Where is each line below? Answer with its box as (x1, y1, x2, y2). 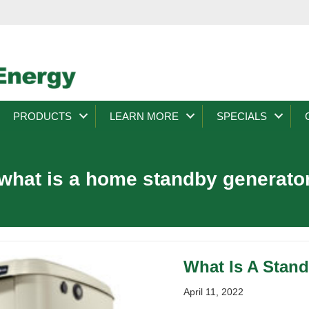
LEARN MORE (110, 110, 179, 122)
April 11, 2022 (183, 286, 244, 297)
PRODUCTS (13, 110, 72, 122)
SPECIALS (217, 110, 267, 122)
